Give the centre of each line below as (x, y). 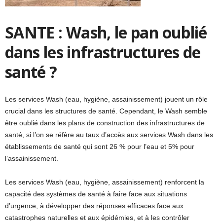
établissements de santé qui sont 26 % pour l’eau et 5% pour (100, 147)
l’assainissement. (32, 158)
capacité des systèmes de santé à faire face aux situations (96, 194)
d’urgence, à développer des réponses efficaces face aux (94, 206)
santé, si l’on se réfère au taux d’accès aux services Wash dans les (109, 135)
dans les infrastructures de (103, 52)
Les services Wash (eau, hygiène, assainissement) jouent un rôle (106, 99)
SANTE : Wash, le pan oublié (106, 32)
